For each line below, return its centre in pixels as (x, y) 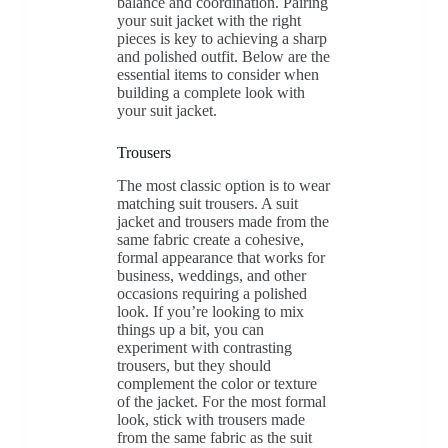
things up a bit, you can (190, 329)
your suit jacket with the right (208, 20)
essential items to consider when (217, 74)
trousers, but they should (193, 365)
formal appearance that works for (220, 257)
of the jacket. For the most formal (221, 401)
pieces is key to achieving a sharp (221, 38)
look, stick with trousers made (210, 419)
